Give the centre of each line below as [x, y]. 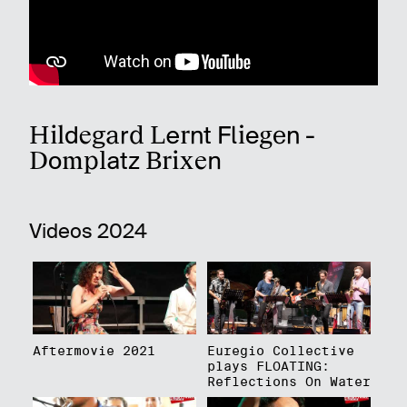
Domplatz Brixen [125, 160]
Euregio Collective [280, 351]
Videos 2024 [88, 231]
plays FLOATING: [268, 366]
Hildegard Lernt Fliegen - [172, 134]
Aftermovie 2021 [94, 351]
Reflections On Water [288, 382]
